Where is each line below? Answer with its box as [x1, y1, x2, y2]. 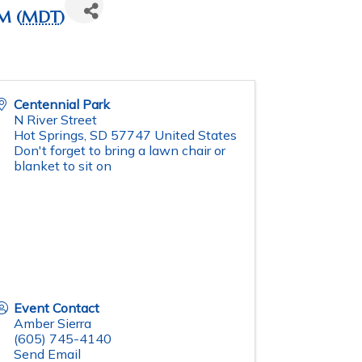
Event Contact [14, 300, 99, 317]
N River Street [14, 112, 97, 128]
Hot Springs [14, 127, 84, 144]
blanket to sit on [14, 158, 112, 175]
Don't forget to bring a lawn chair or [14, 142, 225, 159]
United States [154, 127, 237, 144]
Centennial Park [14, 96, 110, 113]
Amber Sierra [14, 315, 91, 332]
